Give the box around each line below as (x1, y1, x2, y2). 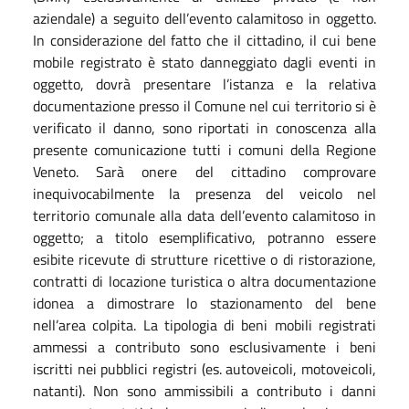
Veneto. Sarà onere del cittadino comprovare (33, 160, 376, 183)
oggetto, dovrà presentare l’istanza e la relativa (33, 72, 376, 95)
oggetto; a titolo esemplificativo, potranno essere (33, 225, 376, 248)
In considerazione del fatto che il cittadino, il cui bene (33, 28, 376, 51)
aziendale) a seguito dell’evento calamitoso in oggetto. (33, 6, 376, 29)
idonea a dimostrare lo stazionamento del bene (33, 291, 376, 314)
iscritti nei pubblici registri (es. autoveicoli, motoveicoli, (33, 357, 376, 380)
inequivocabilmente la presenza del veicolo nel (33, 182, 376, 204)
